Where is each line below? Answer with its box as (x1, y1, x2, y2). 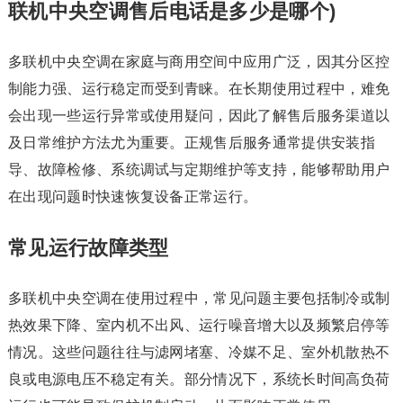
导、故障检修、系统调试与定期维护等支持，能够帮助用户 (7, 162, 390, 177)
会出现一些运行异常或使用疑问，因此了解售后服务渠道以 (7, 108, 390, 123)
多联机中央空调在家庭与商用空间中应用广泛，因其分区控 (7, 54, 390, 69)
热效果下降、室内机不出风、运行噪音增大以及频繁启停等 (7, 318, 390, 333)
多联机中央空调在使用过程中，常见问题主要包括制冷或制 (7, 291, 390, 306)
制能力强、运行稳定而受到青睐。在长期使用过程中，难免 (7, 81, 390, 96)
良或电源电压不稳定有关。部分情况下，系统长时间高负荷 (7, 372, 390, 387)
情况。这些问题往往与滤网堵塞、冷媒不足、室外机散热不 (7, 345, 390, 360)
